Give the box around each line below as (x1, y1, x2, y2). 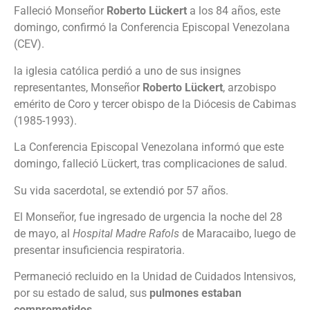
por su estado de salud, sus (14, 286, 149, 300)
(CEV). (14, 37, 44, 51)
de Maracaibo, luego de (179, 226, 295, 240)
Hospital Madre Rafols (73, 226, 179, 240)
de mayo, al (14, 226, 73, 240)
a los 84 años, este (187, 4, 280, 18)
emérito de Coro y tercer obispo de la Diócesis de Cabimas (14, 97, 296, 111)
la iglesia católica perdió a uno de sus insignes (14, 64, 241, 77)
